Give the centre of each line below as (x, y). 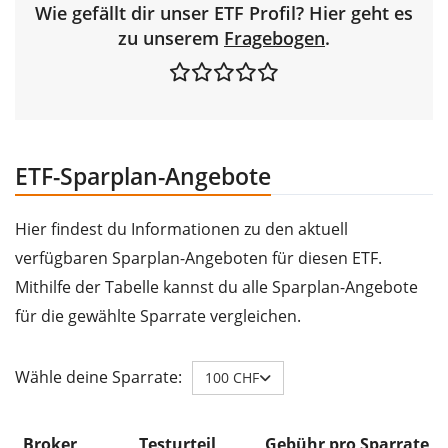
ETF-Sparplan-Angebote (143, 175)
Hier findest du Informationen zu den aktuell (181, 228)
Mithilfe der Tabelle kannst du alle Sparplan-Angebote (216, 286)
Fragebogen (274, 37)
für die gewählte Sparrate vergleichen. (158, 315)
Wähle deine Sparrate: (98, 377)
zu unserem (171, 37)
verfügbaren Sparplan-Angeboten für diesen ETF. (198, 257)
